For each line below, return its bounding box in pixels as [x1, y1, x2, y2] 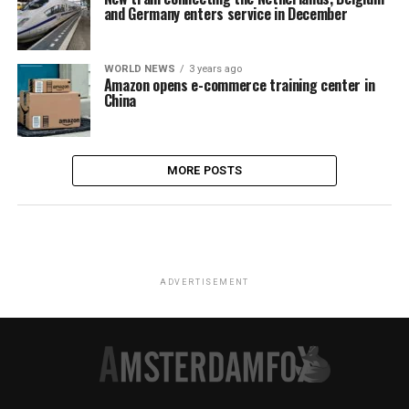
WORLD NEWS [103, 63, 175, 75]
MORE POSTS [166, 163, 243, 177]
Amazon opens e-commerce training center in [103, 74, 375, 96]
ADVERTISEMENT [159, 278, 250, 287]
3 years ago [188, 63, 242, 75]
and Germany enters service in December [103, 3, 348, 25]
